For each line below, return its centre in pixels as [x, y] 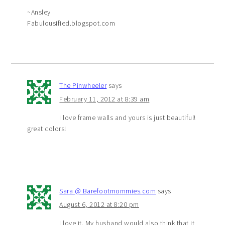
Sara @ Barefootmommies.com [108, 191]
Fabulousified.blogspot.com [71, 23]
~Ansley [39, 12]
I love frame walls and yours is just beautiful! [128, 117]
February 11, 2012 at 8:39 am [104, 99]
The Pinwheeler [83, 85]
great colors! [47, 128]
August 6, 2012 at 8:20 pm [99, 204]
